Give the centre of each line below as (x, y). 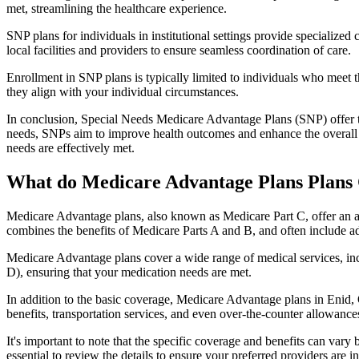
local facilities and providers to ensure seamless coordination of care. (179, 50)
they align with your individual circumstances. (123, 92)
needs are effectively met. (71, 148)
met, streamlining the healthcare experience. (117, 9)
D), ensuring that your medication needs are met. (129, 272)
